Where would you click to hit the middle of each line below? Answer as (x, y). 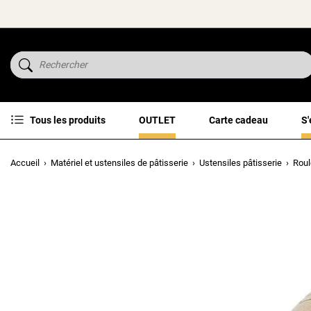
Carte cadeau (238, 120)
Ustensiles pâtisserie (241, 162)
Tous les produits (68, 120)
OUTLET (157, 120)
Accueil (25, 162)
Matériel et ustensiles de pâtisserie (119, 162)
